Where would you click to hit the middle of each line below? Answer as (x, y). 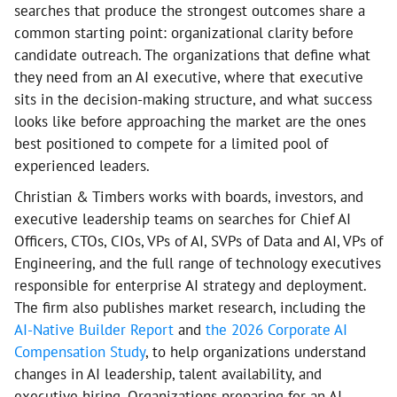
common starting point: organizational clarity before (184, 33)
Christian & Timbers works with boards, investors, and (189, 197)
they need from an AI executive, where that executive (189, 77)
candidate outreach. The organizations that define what (192, 55)
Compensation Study (80, 352)
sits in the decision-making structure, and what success (193, 99)
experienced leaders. (82, 166)
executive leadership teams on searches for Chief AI (183, 219)
